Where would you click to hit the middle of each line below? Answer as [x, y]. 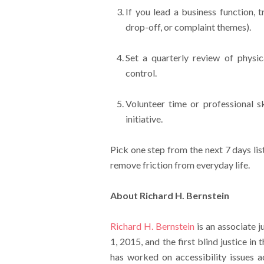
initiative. [144, 119]
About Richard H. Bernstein [169, 195]
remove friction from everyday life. [180, 165]
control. [141, 73]
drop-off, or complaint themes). [188, 27]
